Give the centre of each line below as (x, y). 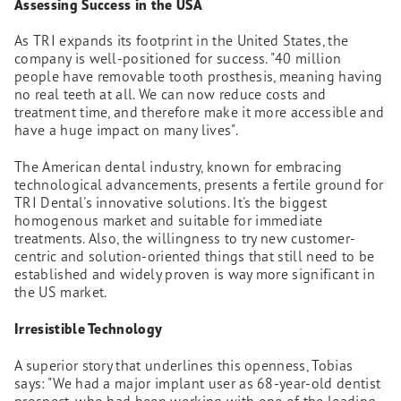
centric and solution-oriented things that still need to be (195, 256)
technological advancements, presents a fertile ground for (199, 185)
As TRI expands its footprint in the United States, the (182, 41)
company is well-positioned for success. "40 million (178, 59)
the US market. (61, 292)
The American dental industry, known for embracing (179, 167)
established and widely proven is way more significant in (195, 274)
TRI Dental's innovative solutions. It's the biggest (171, 203)
